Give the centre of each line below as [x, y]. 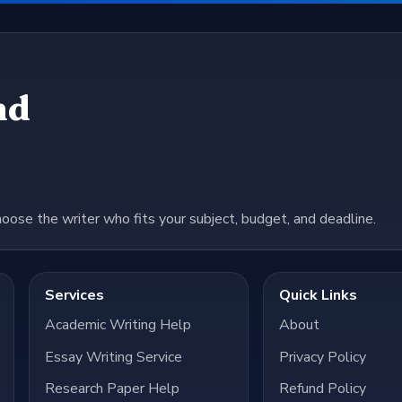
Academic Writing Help [118, 325]
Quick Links [319, 296]
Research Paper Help [112, 389]
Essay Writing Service [113, 357]
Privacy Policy [323, 357]
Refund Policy [323, 389]
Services [74, 296]
